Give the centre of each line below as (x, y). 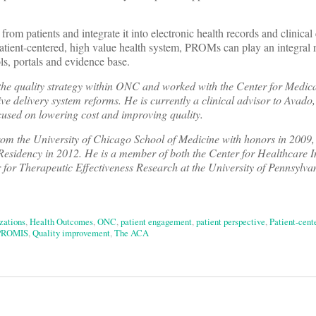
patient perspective (231, 222)
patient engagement (156, 222)
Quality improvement (71, 233)
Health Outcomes (61, 222)
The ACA (132, 233)
